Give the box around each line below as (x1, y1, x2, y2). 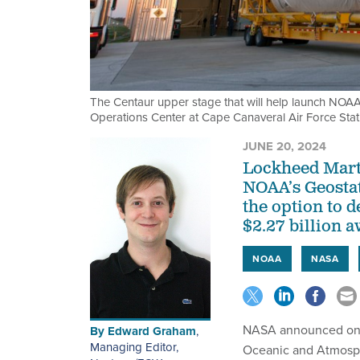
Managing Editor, (90, 338, 178, 356)
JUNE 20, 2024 (243, 137, 326, 156)
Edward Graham (108, 322, 196, 341)
